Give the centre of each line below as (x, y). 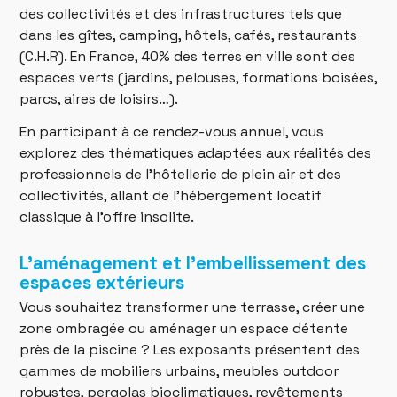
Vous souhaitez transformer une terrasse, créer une (193, 307)
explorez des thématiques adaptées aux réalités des (196, 152)
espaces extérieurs (102, 282)
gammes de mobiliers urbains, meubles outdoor (179, 371)
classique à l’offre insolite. (107, 216)
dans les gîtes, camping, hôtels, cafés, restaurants (189, 35)
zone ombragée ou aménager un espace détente (184, 329)
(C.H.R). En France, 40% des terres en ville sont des (188, 56)
